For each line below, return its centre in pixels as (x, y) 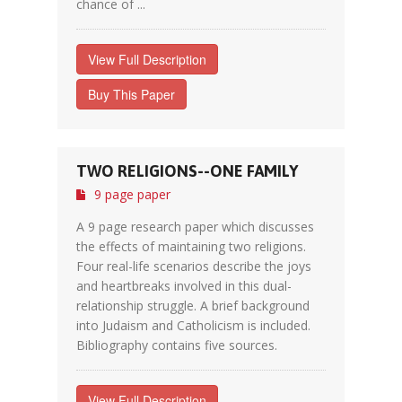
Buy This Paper (131, 94)
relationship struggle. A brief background (193, 306)
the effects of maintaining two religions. (191, 246)
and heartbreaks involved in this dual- (184, 286)
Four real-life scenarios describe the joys (194, 266)
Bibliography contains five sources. (177, 345)
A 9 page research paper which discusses (195, 227)
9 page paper (132, 194)
